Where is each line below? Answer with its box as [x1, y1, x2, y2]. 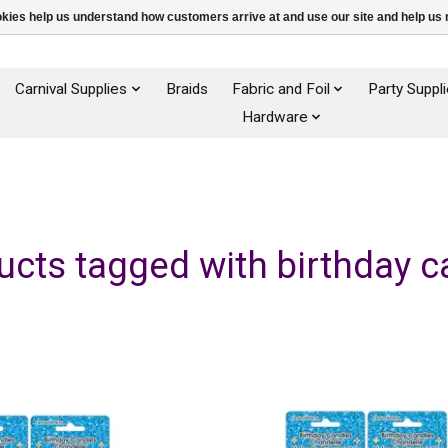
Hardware [241, 107, 308, 126]
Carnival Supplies [15, 79, 128, 98]
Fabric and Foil [231, 79, 330, 98]
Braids [165, 79, 208, 98]
